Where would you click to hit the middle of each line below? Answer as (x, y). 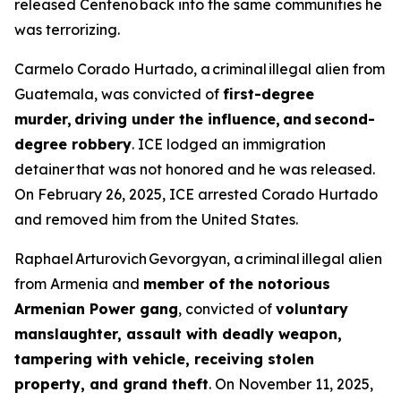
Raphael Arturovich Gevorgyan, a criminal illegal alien (198, 259)
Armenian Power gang (96, 309)
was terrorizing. (67, 30)
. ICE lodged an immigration (229, 144)
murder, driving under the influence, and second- (195, 119)
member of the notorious (237, 284)
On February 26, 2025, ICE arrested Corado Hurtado (196, 194)
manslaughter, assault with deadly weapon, (178, 334)
